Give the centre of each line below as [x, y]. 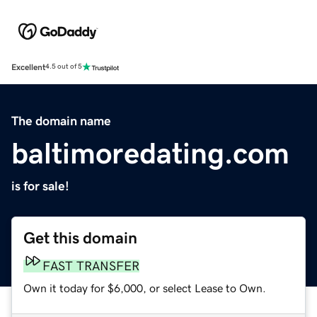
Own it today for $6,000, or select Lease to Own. [145, 288]
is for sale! [40, 186]
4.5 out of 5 [64, 67]
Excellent [28, 67]
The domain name [61, 121]
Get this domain [80, 238]
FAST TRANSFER [91, 266]
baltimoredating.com [150, 153]
